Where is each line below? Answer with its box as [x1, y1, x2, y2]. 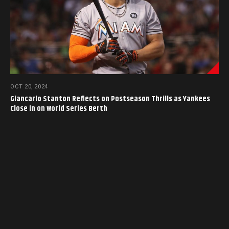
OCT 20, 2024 [10, 83, 48, 90]
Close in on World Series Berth [10, 103, 107, 115]
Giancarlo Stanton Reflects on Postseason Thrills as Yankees [10, 93, 210, 105]
